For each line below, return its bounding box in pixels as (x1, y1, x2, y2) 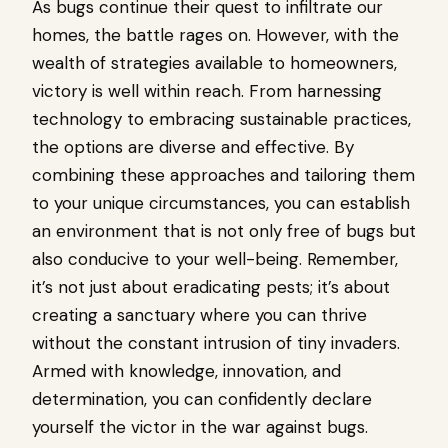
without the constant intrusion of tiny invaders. (32, 332, 400, 354)
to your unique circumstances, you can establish (32, 192, 410, 214)
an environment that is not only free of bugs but (32, 220, 416, 242)
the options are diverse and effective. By (32, 136, 354, 158)
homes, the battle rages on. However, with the (32, 24, 399, 46)
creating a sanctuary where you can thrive (32, 304, 367, 326)
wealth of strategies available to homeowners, (32, 52, 397, 74)
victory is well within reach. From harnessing (32, 80, 382, 102)
